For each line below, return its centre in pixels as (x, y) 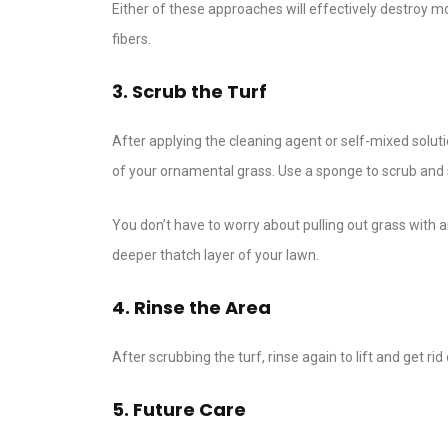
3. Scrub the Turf (189, 92)
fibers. (131, 39)
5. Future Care (179, 410)
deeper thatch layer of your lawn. (215, 255)
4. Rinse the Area (191, 308)
